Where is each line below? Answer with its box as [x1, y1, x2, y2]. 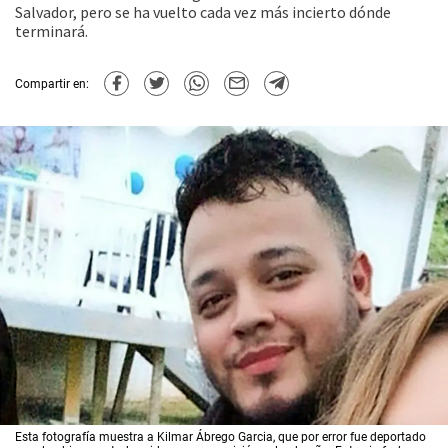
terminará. [15, 21, 88, 41]
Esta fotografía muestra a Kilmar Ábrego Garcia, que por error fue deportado [15, 429, 426, 444]
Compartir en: [15, 76, 89, 91]
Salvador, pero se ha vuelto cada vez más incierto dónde [15, 2, 391, 22]
